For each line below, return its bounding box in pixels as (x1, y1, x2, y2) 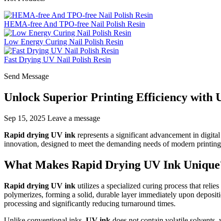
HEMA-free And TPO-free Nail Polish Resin (4, 20, 145, 28)
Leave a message (47, 113, 100, 122)
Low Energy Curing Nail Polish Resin (4, 37, 123, 46)
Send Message (4, 72, 49, 80)
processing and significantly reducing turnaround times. (4, 199, 176, 208)
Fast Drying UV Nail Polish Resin (4, 55, 111, 64)
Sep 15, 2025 (4, 113, 45, 122)
